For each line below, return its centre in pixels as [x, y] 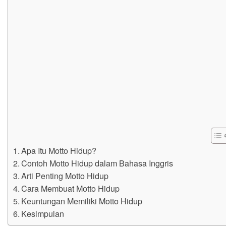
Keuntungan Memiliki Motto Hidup [82, 201]
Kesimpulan [43, 213]
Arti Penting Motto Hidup [65, 175]
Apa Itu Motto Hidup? [59, 150]
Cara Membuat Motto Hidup [71, 188]
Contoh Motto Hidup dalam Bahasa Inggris [97, 163]
